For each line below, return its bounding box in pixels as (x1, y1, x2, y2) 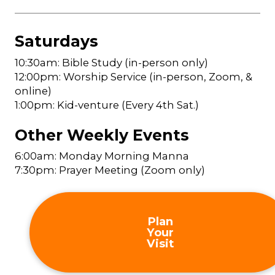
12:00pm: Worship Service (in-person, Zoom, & (15, 70, 252, 83)
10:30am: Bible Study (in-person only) (15, 56, 208, 69)
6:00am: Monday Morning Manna (15, 150, 189, 163)
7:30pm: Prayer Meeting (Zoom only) (15, 164, 205, 177)
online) (15, 84, 52, 97)
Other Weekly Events (15, 125, 189, 144)
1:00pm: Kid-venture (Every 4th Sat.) (15, 98, 199, 111)
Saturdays (15, 31, 98, 50)
